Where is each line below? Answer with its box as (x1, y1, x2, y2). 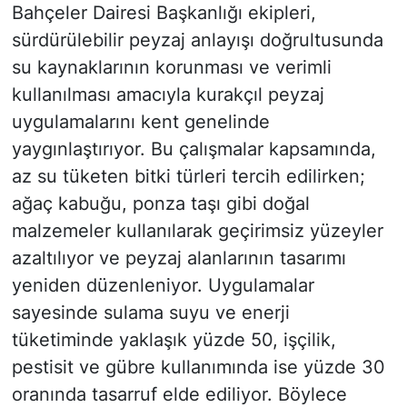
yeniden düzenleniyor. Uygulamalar (11, 274, 314, 297)
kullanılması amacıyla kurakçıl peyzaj (11, 84, 324, 106)
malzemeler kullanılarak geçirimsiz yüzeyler (11, 220, 383, 243)
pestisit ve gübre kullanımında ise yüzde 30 (11, 356, 385, 379)
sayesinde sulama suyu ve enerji (11, 302, 290, 324)
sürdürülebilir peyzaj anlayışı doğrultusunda (11, 29, 383, 52)
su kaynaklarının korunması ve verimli (11, 56, 332, 79)
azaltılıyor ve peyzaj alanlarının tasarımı (11, 247, 346, 270)
